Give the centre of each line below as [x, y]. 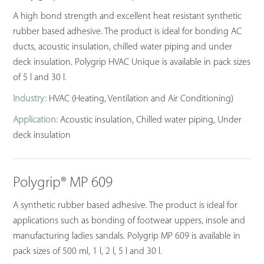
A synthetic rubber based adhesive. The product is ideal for [126, 205]
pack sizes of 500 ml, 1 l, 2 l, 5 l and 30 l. [88, 251]
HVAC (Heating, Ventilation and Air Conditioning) [140, 99]
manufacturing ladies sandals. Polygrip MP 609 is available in [127, 236]
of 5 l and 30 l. [40, 78]
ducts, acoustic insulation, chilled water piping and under [123, 47]
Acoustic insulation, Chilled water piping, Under [150, 121]
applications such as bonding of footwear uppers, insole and [129, 221]
